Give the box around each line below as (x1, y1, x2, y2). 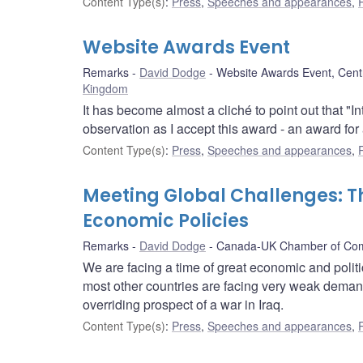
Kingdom (83, 80, 128, 97)
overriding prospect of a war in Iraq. (83, 295, 284, 314)
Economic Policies (83, 208, 249, 234)
